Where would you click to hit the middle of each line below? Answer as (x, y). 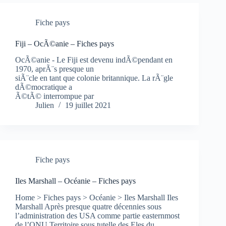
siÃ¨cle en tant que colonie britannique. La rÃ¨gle (94, 78)
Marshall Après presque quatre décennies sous (88, 207)
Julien (45, 105)
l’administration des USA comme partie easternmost (97, 216)
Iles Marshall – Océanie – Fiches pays (75, 181)
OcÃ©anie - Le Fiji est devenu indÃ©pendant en (94, 60)
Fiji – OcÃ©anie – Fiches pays (65, 43)
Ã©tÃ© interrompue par (54, 96)
